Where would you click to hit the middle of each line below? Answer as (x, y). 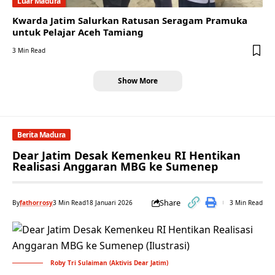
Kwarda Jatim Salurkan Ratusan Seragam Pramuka (130, 21)
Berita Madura (41, 134)
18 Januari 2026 (109, 203)
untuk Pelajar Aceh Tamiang (78, 32)
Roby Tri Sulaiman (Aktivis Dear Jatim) (109, 263)
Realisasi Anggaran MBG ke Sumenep (115, 167)
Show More (137, 81)
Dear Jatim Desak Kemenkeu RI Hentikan (126, 156)
